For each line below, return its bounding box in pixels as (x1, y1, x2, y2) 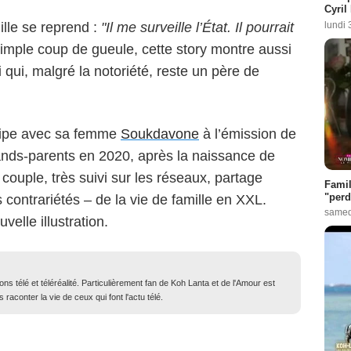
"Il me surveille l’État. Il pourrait (101, 19, 294, 35)
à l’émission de (199, 125, 296, 142)
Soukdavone (121, 125, 199, 142)
